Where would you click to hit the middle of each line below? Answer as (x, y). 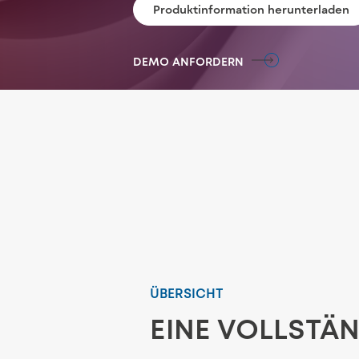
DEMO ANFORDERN (188, 61)
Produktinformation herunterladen (251, 9)
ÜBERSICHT (187, 293)
